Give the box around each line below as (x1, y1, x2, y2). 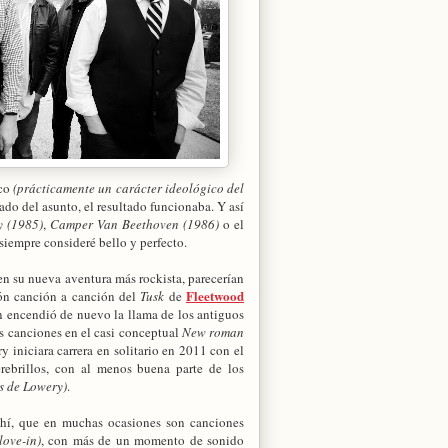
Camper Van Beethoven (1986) (49, 214, 219, 233)
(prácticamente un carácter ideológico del (13, 178, 245, 197)
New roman (181, 322, 245, 341)
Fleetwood (186, 285, 245, 305)
